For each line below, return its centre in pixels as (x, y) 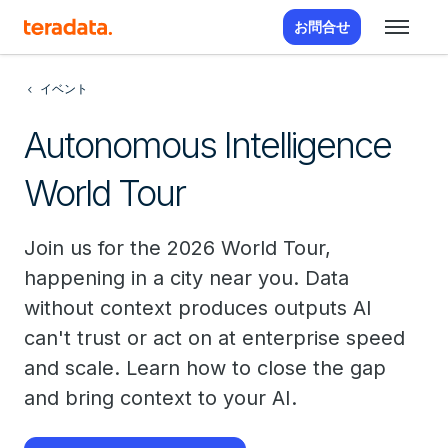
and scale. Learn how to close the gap (205, 368)
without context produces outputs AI (198, 308)
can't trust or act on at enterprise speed (214, 338)
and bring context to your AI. (160, 398)
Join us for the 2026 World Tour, (177, 248)
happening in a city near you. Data (186, 278)
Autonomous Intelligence (207, 145)
